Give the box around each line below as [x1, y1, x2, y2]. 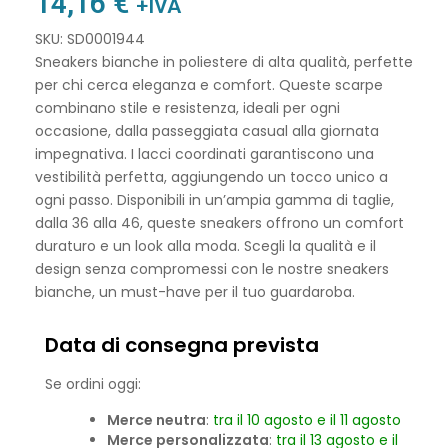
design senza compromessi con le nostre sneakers [35, 259, 389, 280]
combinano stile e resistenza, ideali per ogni [35, 98, 340, 119]
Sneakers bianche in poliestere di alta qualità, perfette [35, 52, 413, 73]
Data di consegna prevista [45, 331, 319, 360]
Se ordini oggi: [45, 374, 141, 394]
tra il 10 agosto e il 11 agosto [213, 410, 401, 430]
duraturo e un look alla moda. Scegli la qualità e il [35, 236, 376, 257]
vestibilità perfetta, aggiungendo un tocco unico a [35, 167, 388, 188]
